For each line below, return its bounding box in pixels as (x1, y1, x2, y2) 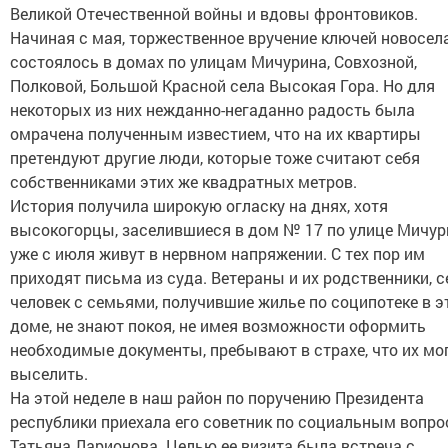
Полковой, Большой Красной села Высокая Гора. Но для (10, 75, 435, 96)
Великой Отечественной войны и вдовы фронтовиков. (10, 3, 418, 24)
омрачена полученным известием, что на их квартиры (10, 123, 421, 144)
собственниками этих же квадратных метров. (10, 171, 357, 192)
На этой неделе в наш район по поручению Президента (10, 387, 424, 408)
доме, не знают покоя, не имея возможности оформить (10, 315, 426, 336)
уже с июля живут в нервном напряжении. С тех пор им (10, 243, 425, 264)
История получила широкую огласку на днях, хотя (10, 195, 388, 216)
